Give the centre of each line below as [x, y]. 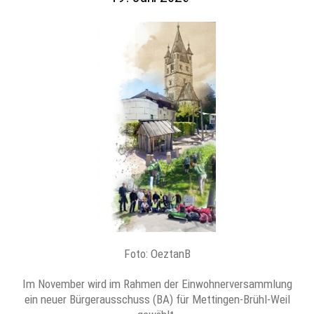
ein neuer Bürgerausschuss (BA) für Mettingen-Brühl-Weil [157, 300]
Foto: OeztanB [157, 254]
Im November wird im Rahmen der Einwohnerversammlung [157, 284]
